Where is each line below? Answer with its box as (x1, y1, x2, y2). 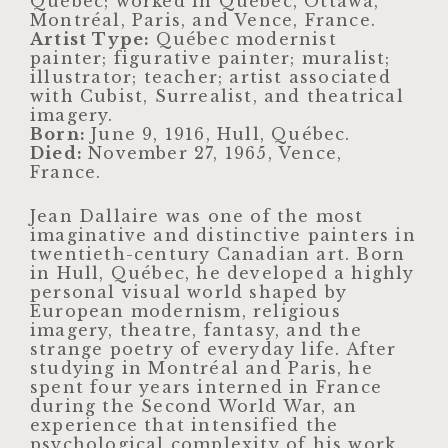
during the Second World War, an (30, 395, 358, 416)
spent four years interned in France (30, 376, 383, 397)
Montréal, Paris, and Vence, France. (30, 10, 377, 31)
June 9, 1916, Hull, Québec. (91, 124, 351, 145)
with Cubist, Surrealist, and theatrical (30, 86, 404, 107)
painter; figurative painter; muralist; (30, 48, 391, 69)
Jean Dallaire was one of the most (30, 205, 364, 226)
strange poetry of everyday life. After (30, 338, 397, 359)
